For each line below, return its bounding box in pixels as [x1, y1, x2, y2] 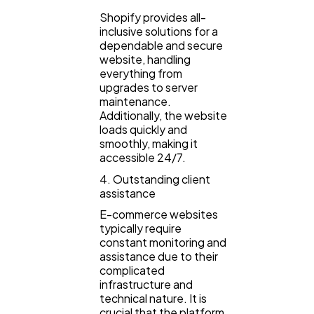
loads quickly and [100, 121, 187, 137]
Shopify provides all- [100, 9, 206, 25]
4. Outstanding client [100, 171, 210, 186]
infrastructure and [100, 277, 193, 292]
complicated [100, 263, 165, 278]
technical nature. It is [100, 291, 207, 306]
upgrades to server [100, 79, 198, 95]
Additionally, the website [100, 107, 227, 123]
